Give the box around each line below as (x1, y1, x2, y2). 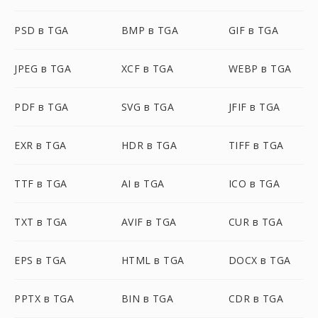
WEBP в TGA (228, 62, 292, 75)
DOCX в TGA (228, 253, 291, 267)
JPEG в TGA (14, 62, 71, 75)
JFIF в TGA (228, 100, 280, 114)
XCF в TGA (121, 62, 174, 75)
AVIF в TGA (121, 215, 177, 229)
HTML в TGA (121, 253, 185, 267)
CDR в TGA (228, 292, 284, 305)
